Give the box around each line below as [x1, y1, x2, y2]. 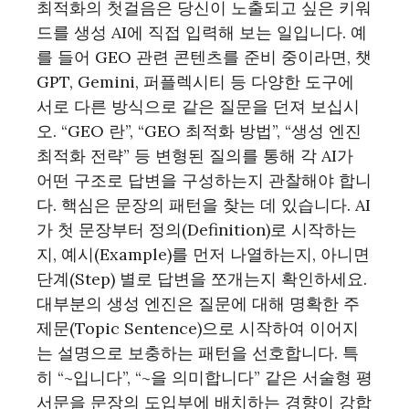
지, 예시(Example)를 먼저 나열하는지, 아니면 [37, 244, 370, 265]
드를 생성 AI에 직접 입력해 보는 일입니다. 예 [37, 22, 367, 43]
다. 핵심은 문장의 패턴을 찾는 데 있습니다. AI [37, 194, 371, 215]
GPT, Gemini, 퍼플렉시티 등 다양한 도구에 [37, 71, 354, 92]
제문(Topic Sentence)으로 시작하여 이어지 [37, 318, 359, 339]
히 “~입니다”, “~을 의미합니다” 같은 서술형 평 [37, 367, 372, 388]
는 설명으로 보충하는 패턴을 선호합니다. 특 [37, 342, 359, 363]
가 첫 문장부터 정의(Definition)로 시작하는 [37, 219, 357, 240]
